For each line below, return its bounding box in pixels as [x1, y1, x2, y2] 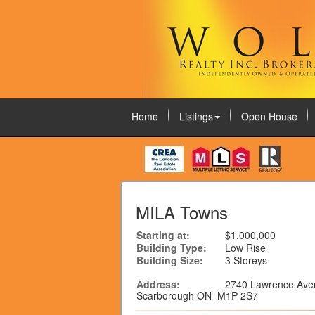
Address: [136, 277, 180, 291]
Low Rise [225, 240, 266, 255]
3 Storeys [225, 253, 267, 267]
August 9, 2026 [127, 152, 195, 166]
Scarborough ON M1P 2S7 [136, 288, 258, 302]
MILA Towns [136, 200, 228, 224]
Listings [179, 109, 213, 123]
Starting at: [136, 228, 190, 242]
